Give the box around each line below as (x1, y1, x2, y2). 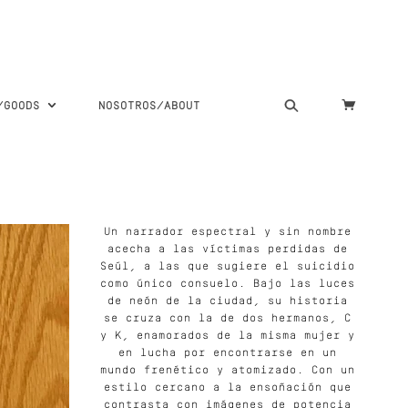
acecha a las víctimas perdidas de (107, 243, 348, 255)
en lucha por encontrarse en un (118, 347, 337, 359)
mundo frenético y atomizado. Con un (100, 364, 355, 376)
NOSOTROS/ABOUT (97, 100, 200, 112)
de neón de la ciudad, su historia (107, 295, 348, 307)
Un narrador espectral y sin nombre (104, 226, 352, 238)
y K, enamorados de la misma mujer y (100, 330, 355, 342)
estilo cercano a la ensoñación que (104, 382, 352, 393)
